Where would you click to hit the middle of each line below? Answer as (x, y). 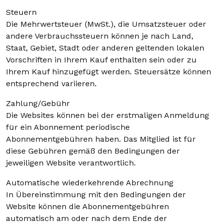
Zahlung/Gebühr (38, 103)
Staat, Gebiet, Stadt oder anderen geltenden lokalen (105, 48)
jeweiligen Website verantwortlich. (71, 163)
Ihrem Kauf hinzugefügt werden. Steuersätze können (109, 72)
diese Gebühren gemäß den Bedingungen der (93, 151)
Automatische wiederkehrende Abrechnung (90, 183)
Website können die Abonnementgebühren (87, 206)
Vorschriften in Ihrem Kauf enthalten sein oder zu (101, 60)
